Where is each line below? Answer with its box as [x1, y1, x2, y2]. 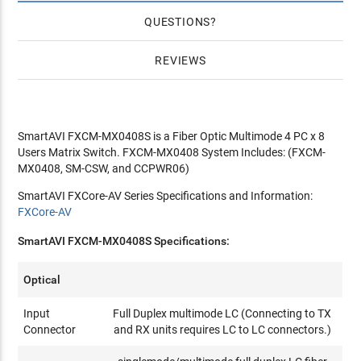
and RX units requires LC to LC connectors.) [113, 323, 331, 336]
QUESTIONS [143, 15, 211, 28]
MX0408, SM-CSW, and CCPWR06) [18, 162, 190, 175]
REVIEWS [155, 54, 206, 67]
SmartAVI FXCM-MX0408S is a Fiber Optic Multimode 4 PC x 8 [18, 130, 326, 143]
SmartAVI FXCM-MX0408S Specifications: [18, 234, 230, 247]
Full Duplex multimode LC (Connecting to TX [113, 307, 332, 320]
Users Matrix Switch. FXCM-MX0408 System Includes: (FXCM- [18, 146, 326, 159]
